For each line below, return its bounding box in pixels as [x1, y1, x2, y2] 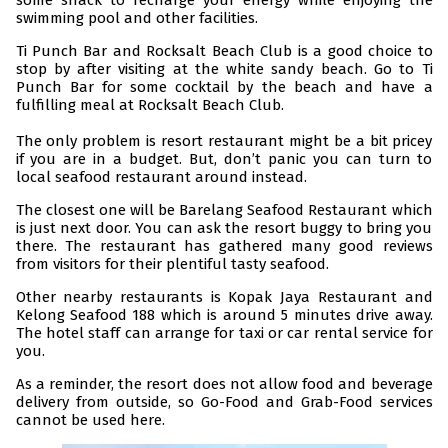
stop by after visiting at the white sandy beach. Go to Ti [15, 60, 433, 79]
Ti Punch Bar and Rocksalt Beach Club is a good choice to [15, 42, 433, 61]
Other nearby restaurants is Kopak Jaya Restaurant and [15, 288, 433, 307]
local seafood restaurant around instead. [15, 168, 307, 187]
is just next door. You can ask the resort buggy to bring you [15, 219, 433, 238]
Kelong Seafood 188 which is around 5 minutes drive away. [15, 306, 433, 325]
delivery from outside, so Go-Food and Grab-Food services [15, 393, 433, 412]
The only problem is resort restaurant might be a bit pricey [15, 132, 433, 151]
